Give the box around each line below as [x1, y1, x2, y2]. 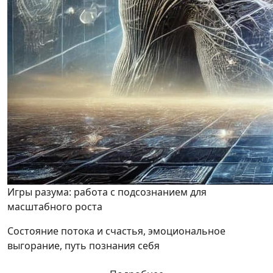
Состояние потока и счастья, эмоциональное [7, 224, 225, 238]
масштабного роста [7, 200, 102, 214]
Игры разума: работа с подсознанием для [7, 185, 207, 199]
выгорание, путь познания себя [7, 239, 160, 253]
